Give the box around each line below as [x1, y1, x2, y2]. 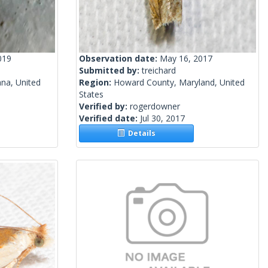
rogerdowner [130, 100, 180, 112]
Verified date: [79, 112, 140, 124]
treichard [142, 65, 176, 77]
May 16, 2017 [160, 53, 212, 65]
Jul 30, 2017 [140, 112, 185, 124]
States [79, 89, 103, 100]
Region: [79, 77, 114, 89]
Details [124, 128, 156, 139]
